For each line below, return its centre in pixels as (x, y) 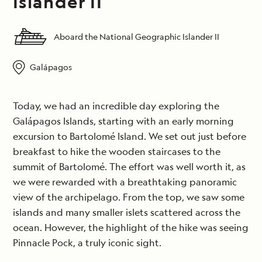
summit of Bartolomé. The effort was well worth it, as (129, 167)
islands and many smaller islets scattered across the (127, 213)
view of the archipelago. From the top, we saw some (129, 197)
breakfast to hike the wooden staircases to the (117, 152)
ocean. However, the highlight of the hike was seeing (131, 228)
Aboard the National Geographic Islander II (137, 37)
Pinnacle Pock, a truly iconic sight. (87, 243)
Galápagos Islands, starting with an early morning (123, 121)
